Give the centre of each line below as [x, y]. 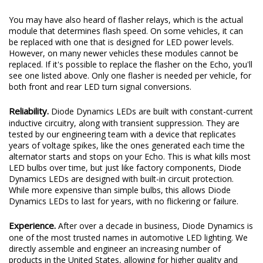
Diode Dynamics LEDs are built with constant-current [152, 111]
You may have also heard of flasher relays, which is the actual [126, 19]
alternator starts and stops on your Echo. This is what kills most [130, 156]
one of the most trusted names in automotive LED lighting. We [128, 237]
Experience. [33, 225]
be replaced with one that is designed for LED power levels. [121, 42]
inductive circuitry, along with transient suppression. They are [124, 123]
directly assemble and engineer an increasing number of [115, 248]
